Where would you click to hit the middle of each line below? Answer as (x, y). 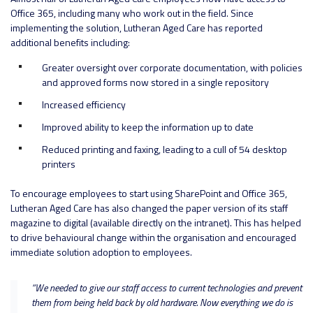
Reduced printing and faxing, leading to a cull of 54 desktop (165, 150)
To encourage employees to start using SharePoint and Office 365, (149, 194)
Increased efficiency (84, 105)
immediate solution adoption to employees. (101, 252)
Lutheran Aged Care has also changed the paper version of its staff (149, 208)
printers (59, 164)
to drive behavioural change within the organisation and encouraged (153, 238)
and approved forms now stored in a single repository (155, 82)
